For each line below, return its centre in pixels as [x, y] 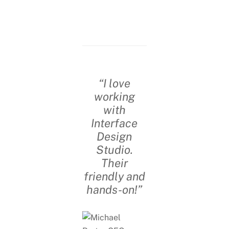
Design [114, 137]
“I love [114, 84]
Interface [114, 123]
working [114, 97]
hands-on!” [114, 190]
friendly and [114, 177]
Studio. [114, 150]
